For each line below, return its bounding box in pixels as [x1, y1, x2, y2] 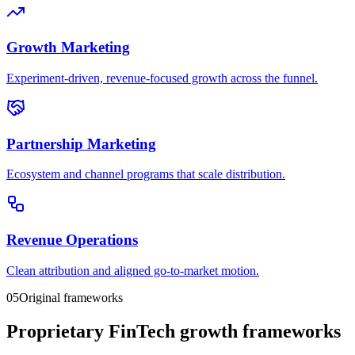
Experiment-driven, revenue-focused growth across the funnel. [6, 71, 318, 85]
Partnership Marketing [6, 135, 156, 152]
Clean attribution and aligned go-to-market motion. [6, 263, 259, 277]
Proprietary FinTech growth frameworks [6, 320, 341, 342]
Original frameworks [19, 290, 123, 304]
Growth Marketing [6, 39, 130, 56]
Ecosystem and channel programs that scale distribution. [6, 167, 285, 181]
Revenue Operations [6, 231, 138, 249]
